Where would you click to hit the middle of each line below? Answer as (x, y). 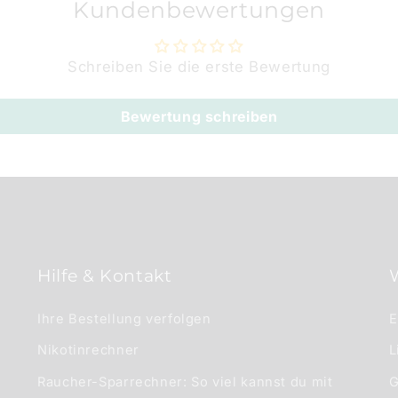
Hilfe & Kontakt (105, 275)
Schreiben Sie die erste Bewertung (199, 66)
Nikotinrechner (88, 350)
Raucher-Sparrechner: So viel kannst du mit (185, 382)
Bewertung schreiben (199, 116)
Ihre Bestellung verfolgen (124, 318)
